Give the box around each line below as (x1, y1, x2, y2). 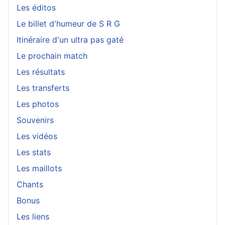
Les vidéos (17, 131, 57, 141)
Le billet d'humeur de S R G (17, 18, 120, 29)
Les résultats (17, 66, 65, 77)
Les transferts (17, 82, 69, 93)
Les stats (17, 147, 51, 157)
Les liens (17, 211, 49, 221)
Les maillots (17, 163, 62, 173)
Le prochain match (17, 50, 87, 61)
